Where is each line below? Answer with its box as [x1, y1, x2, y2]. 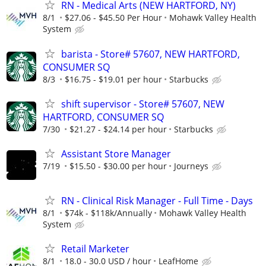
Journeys [174, 160, 208, 172]
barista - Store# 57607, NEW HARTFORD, [61, 47, 240, 61]
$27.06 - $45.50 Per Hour [65, 12, 162, 24]
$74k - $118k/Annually [65, 207, 152, 219]
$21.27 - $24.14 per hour [69, 123, 167, 135]
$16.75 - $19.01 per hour [65, 73, 162, 85]
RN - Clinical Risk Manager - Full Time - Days [61, 194, 253, 208]
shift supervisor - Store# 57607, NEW [61, 97, 224, 110]
